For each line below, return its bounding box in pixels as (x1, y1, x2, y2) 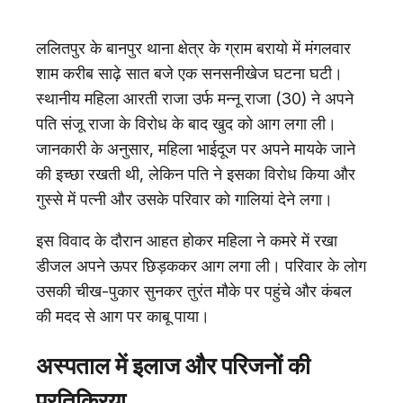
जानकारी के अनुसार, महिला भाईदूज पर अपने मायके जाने (36, 139, 355, 158)
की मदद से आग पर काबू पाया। (36, 306, 210, 326)
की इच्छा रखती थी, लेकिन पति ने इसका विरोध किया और (36, 164, 355, 184)
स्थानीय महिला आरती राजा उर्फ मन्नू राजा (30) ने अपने (36, 88, 354, 108)
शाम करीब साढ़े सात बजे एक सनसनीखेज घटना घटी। (36, 63, 343, 83)
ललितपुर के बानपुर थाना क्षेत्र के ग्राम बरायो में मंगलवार (36, 38, 351, 58)
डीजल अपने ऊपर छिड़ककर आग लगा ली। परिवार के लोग (36, 255, 366, 275)
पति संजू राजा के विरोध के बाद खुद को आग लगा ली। (36, 113, 336, 133)
